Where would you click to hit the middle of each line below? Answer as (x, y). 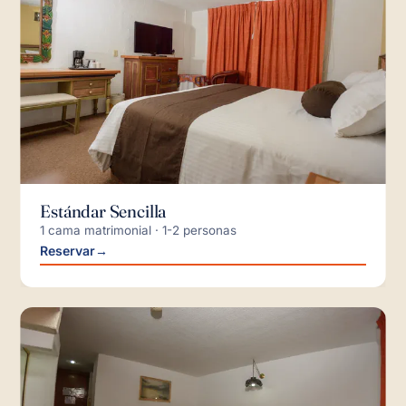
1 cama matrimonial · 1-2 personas (139, 231)
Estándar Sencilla (103, 212)
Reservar (68, 251)
